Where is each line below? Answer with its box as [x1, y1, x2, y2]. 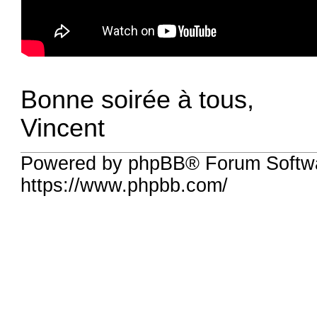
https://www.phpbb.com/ [21, 175, 229, 197]
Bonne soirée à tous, [21, 85, 255, 114]
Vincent [21, 113, 105, 142]
